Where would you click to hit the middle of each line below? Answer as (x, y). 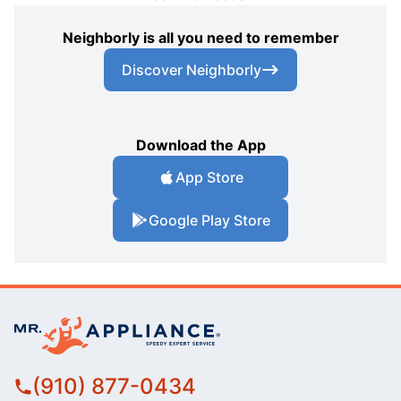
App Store (209, 178)
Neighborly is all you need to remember (200, 38)
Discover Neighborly (192, 70)
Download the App (200, 145)
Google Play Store (209, 221)
